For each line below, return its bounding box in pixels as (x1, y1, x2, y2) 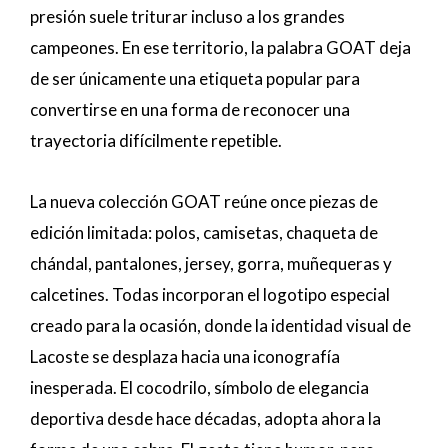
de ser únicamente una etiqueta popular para (30, 67, 360, 89)
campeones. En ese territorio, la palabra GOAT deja (30, 36, 411, 58)
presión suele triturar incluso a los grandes (30, 5, 345, 27)
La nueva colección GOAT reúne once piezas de (30, 190, 378, 212)
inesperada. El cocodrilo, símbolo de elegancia (30, 376, 369, 398)
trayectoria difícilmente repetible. (30, 129, 282, 151)
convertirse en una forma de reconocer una (30, 98, 350, 120)
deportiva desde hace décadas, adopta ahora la (30, 407, 381, 429)
